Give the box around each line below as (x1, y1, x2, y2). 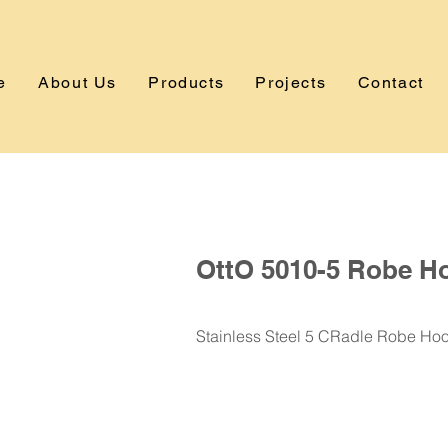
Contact (357, 73, 424, 92)
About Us (38, 73, 118, 92)
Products (148, 73, 225, 92)
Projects (255, 73, 327, 92)
